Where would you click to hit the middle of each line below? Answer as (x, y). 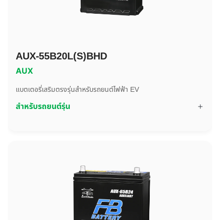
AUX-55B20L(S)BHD (61, 56)
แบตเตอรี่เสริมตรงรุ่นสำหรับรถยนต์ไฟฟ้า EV (77, 90)
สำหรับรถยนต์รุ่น (43, 107)
